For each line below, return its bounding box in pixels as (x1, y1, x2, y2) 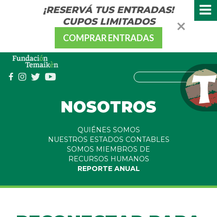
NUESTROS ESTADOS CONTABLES (47, 135, 170, 144)
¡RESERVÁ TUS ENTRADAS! (43, 4, 174, 15)
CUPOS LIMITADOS (62, 15, 155, 27)
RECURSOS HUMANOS (68, 155, 149, 164)
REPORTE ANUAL (77, 164, 140, 173)
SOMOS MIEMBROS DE (67, 145, 150, 154)
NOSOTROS (61, 97, 156, 117)
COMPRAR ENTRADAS (63, 32, 154, 43)
